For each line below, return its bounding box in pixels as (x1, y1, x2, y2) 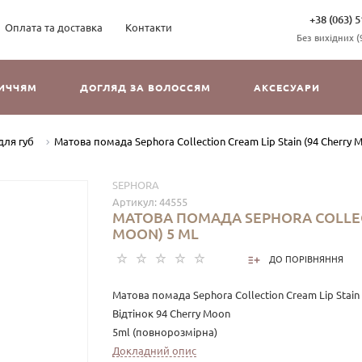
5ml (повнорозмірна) (112, 326, 217, 338)
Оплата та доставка (5, 22, 103, 33)
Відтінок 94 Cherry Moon (112, 308, 230, 319)
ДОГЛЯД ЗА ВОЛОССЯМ (80, 82, 211, 93)
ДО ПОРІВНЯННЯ (269, 255, 343, 265)
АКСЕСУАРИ (254, 82, 320, 93)
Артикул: (112, 196, 159, 208)
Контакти (125, 22, 172, 33)
